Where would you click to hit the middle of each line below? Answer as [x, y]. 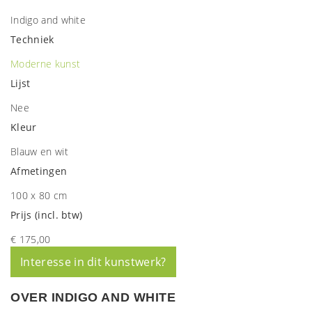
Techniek [32, 39]
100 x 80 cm [39, 195]
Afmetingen [39, 171]
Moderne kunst [46, 64]
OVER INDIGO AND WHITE [93, 297]
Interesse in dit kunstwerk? [93, 262]
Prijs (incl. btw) [47, 215]
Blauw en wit [39, 151]
